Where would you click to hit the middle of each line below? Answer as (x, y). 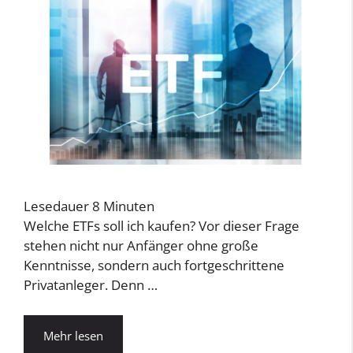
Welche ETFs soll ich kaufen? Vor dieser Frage (162, 226)
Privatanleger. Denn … (91, 285)
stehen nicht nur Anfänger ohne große (141, 246)
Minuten (129, 206)
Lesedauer (56, 206)
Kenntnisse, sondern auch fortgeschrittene (154, 266)
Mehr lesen (73, 335)
